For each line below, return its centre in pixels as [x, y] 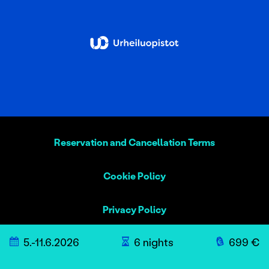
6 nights [153, 242]
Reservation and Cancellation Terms [134, 142]
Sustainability [134, 243]
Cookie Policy [134, 176]
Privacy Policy [134, 210]
